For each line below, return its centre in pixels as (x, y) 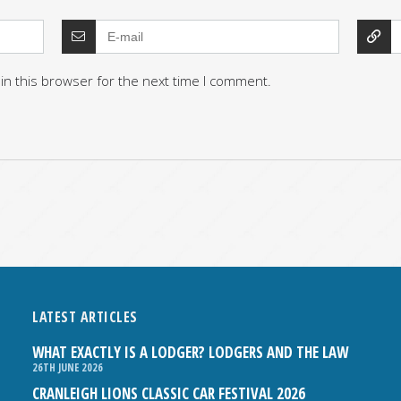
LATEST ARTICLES (85, 316)
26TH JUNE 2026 (68, 367)
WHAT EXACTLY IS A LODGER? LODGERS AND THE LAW (191, 352)
